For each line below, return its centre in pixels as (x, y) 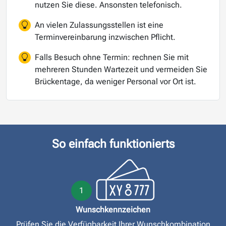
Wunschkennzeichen (113, 210)
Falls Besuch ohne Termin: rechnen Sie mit (112, 58)
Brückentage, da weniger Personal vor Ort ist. (116, 82)
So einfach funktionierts (113, 144)
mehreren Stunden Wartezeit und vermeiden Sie (121, 70)
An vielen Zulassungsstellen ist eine (99, 25)
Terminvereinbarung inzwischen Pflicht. (105, 37)
